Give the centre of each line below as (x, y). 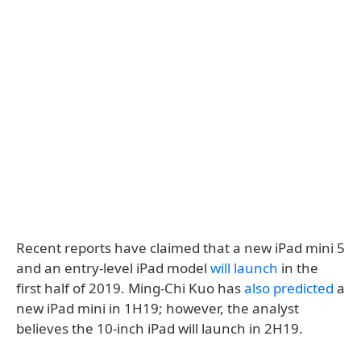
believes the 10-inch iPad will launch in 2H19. (160, 328)
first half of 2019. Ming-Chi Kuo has (130, 288)
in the (298, 268)
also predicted (289, 288)
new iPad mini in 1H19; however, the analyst (158, 308)
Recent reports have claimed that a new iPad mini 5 (180, 248)
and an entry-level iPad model (113, 268)
